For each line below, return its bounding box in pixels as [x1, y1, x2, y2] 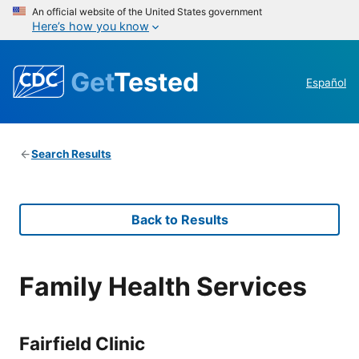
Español [306, 76, 346, 90]
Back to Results [131, 212, 228, 228]
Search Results [30, 147, 111, 161]
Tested [114, 66, 199, 98]
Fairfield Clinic [19, 332, 145, 354]
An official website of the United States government [32, 6, 262, 18]
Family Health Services [19, 270, 307, 302]
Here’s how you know [32, 19, 149, 33]
